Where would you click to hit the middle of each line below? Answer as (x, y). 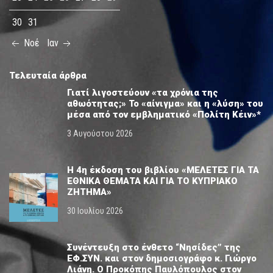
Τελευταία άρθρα (48, 76)
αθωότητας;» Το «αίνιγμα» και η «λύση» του (165, 104)
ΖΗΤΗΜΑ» (89, 192)
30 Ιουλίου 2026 (95, 211)
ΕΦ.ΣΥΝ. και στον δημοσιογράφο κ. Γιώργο (162, 259)
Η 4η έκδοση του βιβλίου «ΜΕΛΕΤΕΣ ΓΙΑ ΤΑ (163, 170)
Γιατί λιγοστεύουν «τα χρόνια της (143, 93)
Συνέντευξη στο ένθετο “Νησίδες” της (154, 248)
